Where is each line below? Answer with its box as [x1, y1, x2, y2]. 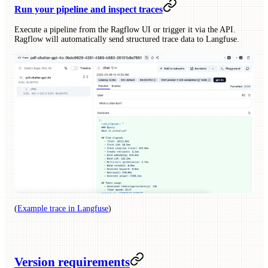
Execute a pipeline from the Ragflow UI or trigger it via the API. [14, 25, 236, 35]
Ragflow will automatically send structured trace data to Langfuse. [14, 35, 239, 44]
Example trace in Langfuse [17, 203, 108, 213]
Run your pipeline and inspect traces [14, 4, 163, 15]
